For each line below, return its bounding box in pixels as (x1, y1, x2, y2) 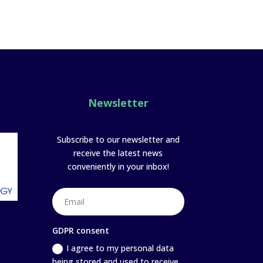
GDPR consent (52, 224, 110, 236)
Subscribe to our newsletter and (56, 133, 180, 145)
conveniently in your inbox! (67, 160, 169, 172)
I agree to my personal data (66, 242, 174, 254)
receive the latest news (73, 147, 163, 159)
